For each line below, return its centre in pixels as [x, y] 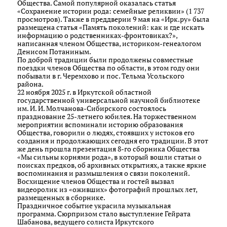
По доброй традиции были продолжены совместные [105, 60]
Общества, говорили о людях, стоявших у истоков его [106, 133]
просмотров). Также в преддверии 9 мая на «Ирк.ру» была [113, 19]
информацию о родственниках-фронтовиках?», [97, 35]
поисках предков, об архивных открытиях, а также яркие [112, 165]
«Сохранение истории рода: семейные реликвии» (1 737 [111, 11]
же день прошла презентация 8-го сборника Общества [108, 149]
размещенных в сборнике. [61, 197]
